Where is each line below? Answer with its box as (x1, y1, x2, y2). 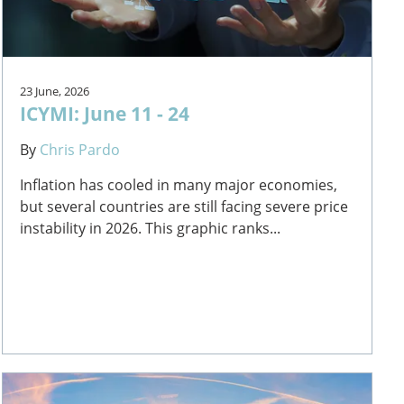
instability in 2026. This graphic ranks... (20, 217, 281, 238)
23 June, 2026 (20, 82, 90, 99)
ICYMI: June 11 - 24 (20, 99, 190, 126)
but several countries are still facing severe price (20, 196, 349, 216)
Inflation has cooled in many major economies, (20, 174, 338, 195)
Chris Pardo (40, 139, 121, 160)
